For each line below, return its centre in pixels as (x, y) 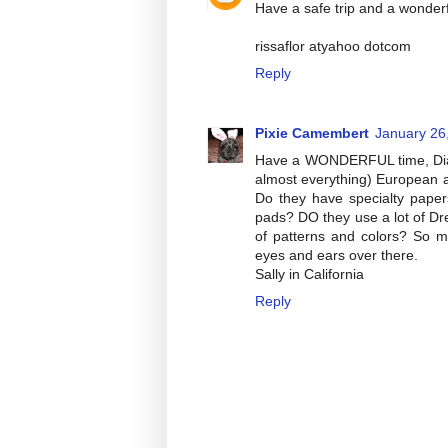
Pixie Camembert (312, 133)
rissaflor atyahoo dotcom (333, 45)
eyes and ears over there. (336, 255)
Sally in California (309, 274)
